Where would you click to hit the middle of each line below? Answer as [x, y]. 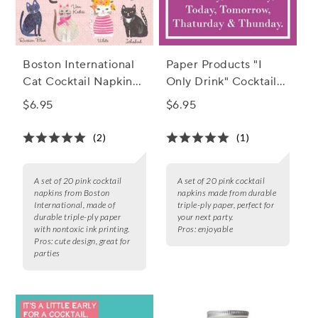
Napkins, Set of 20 [216, 99]
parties [47, 253]
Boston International [78, 65]
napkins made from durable [227, 193]
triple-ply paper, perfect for [226, 205]
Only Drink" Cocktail [221, 82]
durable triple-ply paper [77, 217]
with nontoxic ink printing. [82, 229]
